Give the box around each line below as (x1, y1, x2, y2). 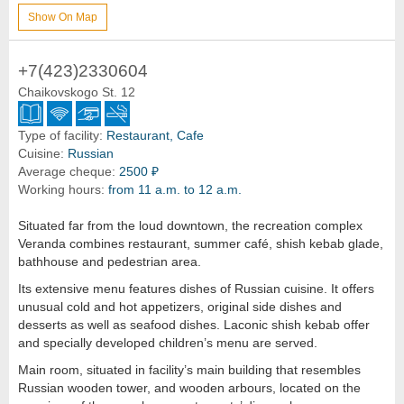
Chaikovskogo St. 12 (18, 84, 135, 99)
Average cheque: (18, 163, 115, 179)
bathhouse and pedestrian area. (18, 253, 201, 269)
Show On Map (28, 10, 97, 23)
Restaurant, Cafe (106, 127, 204, 142)
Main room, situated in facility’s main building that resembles (18, 362, 361, 377)
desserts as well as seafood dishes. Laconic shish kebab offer (18, 317, 370, 332)
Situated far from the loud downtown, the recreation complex (18, 217, 363, 233)
